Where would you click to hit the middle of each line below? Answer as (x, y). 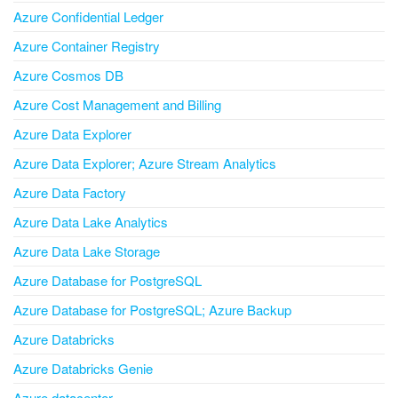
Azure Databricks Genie (83, 369)
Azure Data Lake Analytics (91, 222)
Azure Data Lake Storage (87, 251)
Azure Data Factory (70, 193)
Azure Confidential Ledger (88, 17)
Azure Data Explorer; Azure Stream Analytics (145, 163)
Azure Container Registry (87, 46)
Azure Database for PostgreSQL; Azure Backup (152, 310)
